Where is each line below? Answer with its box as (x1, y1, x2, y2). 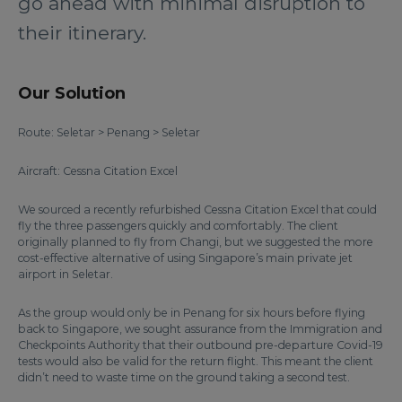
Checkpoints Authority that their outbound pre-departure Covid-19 (18, 338, 383, 352)
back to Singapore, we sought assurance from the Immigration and (18, 322, 382, 336)
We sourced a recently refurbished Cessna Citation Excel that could (18, 203, 377, 216)
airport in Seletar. (18, 267, 116, 281)
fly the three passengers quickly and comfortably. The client (18, 219, 338, 232)
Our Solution (18, 83, 126, 103)
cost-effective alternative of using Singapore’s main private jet (18, 251, 353, 265)
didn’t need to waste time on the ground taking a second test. (18, 371, 350, 384)
